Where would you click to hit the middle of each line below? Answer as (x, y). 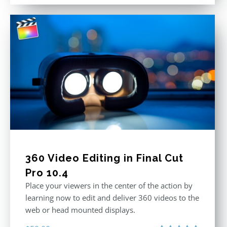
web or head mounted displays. (80, 210)
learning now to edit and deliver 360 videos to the (112, 197)
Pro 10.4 (47, 173)
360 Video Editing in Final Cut (104, 158)
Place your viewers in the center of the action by (109, 185)
